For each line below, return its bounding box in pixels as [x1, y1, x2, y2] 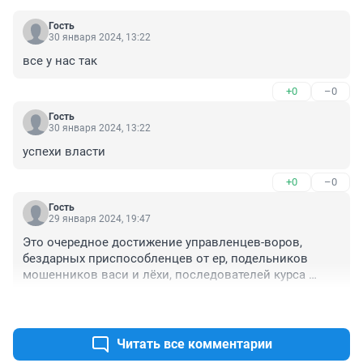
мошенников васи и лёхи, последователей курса [23, 267, 305, 282]
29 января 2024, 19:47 [49, 212, 151, 224]
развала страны [23, 283, 115, 298]
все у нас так [23, 53, 97, 68]
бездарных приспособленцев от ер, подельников [23, 250, 308, 266]
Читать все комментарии [117, 335, 272, 352]
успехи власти [23, 143, 105, 159]
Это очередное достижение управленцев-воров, [23, 234, 302, 250]
